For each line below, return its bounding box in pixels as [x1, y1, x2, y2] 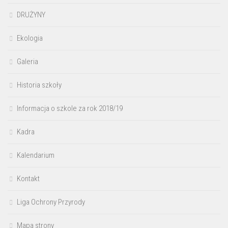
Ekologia [17, 33, 43, 43]
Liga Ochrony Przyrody [17, 197, 85, 207]
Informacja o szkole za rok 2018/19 [17, 103, 123, 113]
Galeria [17, 56, 38, 66]
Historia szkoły [17, 80, 62, 90]
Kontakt [17, 174, 40, 183]
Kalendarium [17, 150, 54, 160]
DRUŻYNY [17, 10, 45, 19]
